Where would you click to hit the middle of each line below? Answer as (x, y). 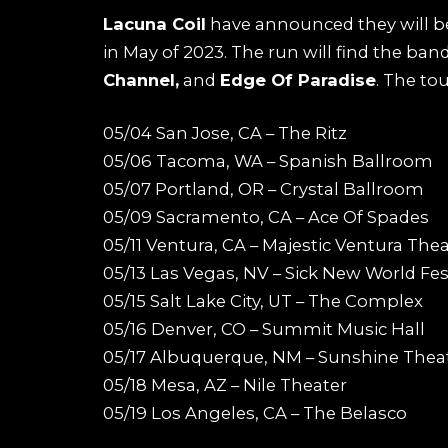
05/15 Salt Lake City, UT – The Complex (263, 301)
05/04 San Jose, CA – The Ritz (225, 133)
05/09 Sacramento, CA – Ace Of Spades (266, 217)
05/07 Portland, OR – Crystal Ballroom (263, 189)
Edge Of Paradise (298, 79)
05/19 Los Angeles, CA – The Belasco (255, 413)
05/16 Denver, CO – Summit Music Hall (264, 329)
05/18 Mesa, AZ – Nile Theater (225, 385)
